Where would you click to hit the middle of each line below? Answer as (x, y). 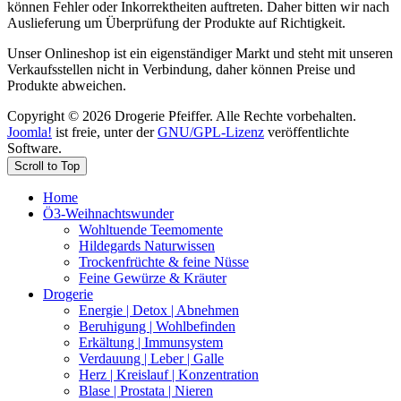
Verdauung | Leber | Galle (151, 358)
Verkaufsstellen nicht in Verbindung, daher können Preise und (181, 69)
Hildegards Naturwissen (147, 245)
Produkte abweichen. (67, 85)
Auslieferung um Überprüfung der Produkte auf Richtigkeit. (176, 22)
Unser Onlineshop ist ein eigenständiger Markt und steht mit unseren (200, 53)
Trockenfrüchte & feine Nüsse (164, 261)
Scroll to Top (47, 166)
